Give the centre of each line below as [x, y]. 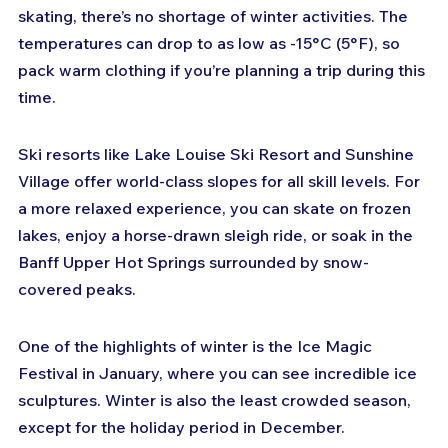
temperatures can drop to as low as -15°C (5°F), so [211, 43]
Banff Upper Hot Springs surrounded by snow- [193, 262]
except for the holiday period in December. [181, 427]
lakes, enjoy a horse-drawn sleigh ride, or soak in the [217, 235]
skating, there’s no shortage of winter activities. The [215, 16]
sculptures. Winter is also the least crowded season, [216, 400]
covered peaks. [77, 289]
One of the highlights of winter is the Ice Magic [197, 346]
